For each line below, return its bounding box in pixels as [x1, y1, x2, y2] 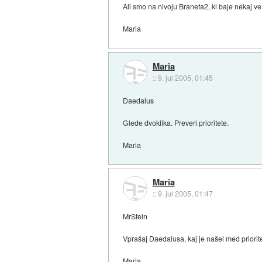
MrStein [123, 211, 148, 222]
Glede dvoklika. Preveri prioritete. [123, 117, 229, 127]
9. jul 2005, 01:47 [157, 188, 213, 199]
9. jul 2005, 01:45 [157, 73, 213, 83]
